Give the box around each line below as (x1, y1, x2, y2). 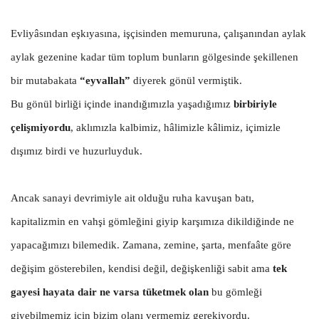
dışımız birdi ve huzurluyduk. (11, 145, 142, 157)
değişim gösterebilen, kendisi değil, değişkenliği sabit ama (11, 262, 273, 274)
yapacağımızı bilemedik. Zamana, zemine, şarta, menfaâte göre (11, 239, 291, 251)
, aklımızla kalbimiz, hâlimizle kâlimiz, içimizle (70, 121, 281, 133)
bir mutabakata (11, 74, 80, 86)
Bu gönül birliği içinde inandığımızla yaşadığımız (11, 98, 234, 110)
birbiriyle (234, 98, 277, 110)
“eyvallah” (80, 74, 130, 86)
